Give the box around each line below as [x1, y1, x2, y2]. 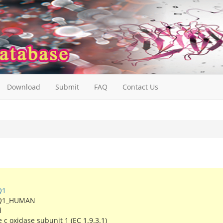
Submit [55, 82, 79, 92]
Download [7, 82, 40, 92]
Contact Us [122, 82, 158, 92]
